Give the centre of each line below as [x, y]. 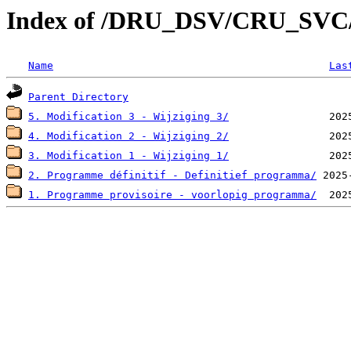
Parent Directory [78, 97]
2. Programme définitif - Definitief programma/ [172, 175]
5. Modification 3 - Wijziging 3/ [128, 117]
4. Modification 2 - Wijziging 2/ [128, 136]
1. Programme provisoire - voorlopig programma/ [172, 195]
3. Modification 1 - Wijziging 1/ [128, 156]
